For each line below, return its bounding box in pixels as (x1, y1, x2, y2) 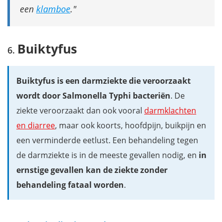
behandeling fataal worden (16, 179, 124, 190)
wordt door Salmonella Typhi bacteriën (16, 90, 170, 101)
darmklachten (144, 105, 196, 116)
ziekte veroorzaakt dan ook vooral (16, 105, 144, 116)
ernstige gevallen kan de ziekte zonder (16, 164, 167, 175)
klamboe (36, 2, 70, 15)
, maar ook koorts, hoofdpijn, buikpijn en (55, 119, 206, 131)
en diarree (16, 119, 55, 131)
